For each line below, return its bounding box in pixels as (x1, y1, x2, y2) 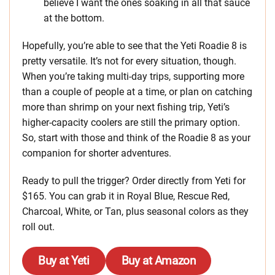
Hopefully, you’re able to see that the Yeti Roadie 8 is (22, 40, 247, 52)
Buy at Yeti (38, 254, 90, 268)
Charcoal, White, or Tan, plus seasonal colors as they (22, 206, 249, 218)
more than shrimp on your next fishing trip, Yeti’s (22, 101, 230, 114)
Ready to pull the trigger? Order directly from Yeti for (22, 175, 246, 187)
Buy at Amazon (121, 254, 196, 268)
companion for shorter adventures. (22, 147, 171, 160)
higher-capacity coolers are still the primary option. (22, 117, 240, 129)
